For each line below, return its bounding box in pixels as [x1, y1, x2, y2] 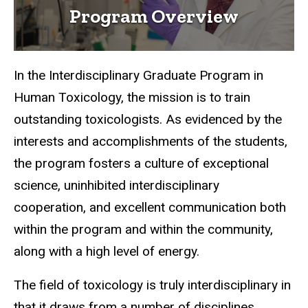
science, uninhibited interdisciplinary [14, 177, 219, 193]
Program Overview [69, 4, 239, 27]
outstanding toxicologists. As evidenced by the [14, 111, 282, 127]
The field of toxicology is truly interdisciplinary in [14, 276, 291, 293]
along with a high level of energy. [14, 243, 199, 259]
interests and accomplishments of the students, [14, 133, 287, 149]
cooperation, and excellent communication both [14, 199, 286, 215]
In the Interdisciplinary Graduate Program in [14, 67, 263, 83]
